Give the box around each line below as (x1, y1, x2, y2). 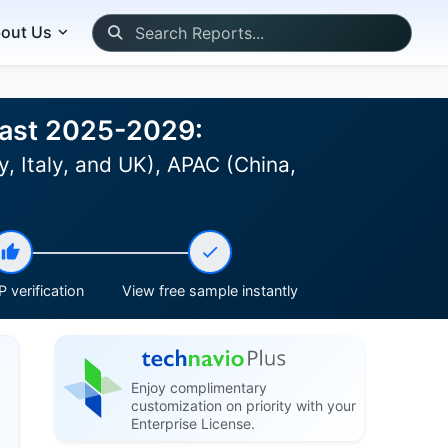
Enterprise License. (130, 415, 255, 432)
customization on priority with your (130, 397, 356, 414)
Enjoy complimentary (130, 379, 267, 396)
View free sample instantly (122, 282, 299, 299)
